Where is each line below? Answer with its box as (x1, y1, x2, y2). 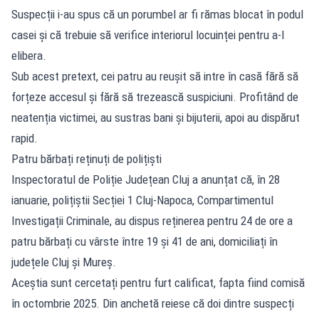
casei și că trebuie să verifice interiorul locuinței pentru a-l (11, 27, 284, 42)
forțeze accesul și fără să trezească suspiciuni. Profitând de (11, 89, 298, 104)
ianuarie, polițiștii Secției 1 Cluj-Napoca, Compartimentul (11, 192, 273, 207)
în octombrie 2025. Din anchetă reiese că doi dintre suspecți (11, 296, 294, 310)
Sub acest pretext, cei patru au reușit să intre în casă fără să (11, 68, 298, 83)
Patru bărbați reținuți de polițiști (11, 151, 162, 166)
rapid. (11, 130, 38, 145)
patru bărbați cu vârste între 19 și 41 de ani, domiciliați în (11, 234, 278, 249)
